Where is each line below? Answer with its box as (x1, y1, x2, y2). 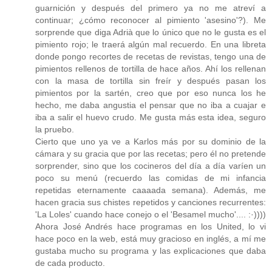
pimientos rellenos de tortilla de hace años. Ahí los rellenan (35, 63, 266, 73)
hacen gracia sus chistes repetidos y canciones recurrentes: (35, 197, 266, 207)
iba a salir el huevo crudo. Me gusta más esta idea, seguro (35, 112, 266, 122)
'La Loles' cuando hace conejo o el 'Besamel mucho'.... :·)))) (35, 209, 266, 219)
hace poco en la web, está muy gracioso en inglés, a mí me (35, 233, 266, 243)
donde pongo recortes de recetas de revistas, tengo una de (35, 51, 266, 61)
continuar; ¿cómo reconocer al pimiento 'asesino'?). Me (35, 15, 266, 25)
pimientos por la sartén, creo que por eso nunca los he (35, 87, 266, 98)
